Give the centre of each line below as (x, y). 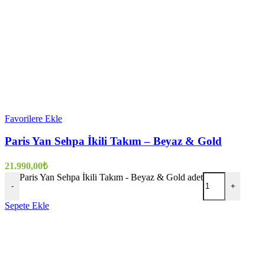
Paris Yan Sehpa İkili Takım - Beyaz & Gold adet (111, 177)
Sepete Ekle (27, 205)
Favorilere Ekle (33, 118)
